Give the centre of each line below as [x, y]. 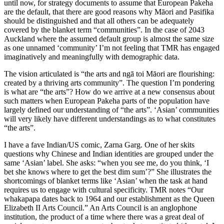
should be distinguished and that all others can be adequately [99, 21]
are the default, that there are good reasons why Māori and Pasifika [109, 12]
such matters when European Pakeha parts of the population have [107, 101]
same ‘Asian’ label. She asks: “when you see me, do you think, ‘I [106, 163]
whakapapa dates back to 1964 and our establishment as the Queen [109, 199]
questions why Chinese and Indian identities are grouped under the [109, 154]
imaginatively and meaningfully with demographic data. [92, 57]
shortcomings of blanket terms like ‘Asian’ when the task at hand [106, 181]
